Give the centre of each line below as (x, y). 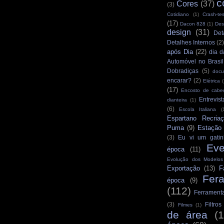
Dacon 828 (193, 24)
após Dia (180, 52)
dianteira (177, 100)
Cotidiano (178, 14)
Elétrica (211, 81)
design (179, 32)
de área (187, 215)
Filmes (185, 205)
